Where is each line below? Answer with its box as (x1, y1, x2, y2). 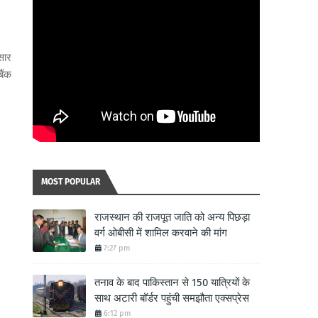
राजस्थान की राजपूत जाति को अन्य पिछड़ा (94, 211, 250, 224)
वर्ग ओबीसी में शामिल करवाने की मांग (94, 226, 227, 239)
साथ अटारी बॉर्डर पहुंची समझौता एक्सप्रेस (94, 292, 249, 305)
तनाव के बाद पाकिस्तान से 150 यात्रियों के (94, 276, 250, 289)
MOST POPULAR (41, 177, 100, 187)
